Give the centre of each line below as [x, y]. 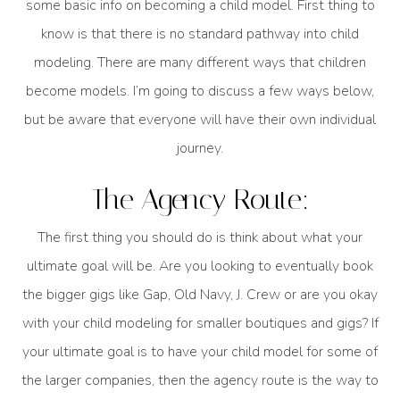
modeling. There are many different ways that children [200, 62]
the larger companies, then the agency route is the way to [200, 381]
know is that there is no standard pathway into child [200, 33]
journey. [200, 148]
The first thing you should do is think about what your [200, 238]
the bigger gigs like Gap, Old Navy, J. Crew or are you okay [200, 295]
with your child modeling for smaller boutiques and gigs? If [200, 324]
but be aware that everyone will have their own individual [200, 119]
